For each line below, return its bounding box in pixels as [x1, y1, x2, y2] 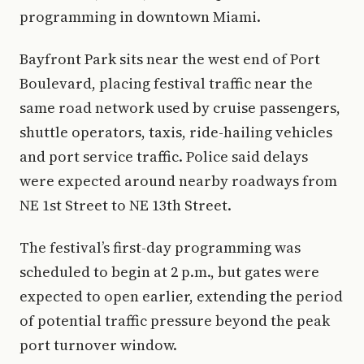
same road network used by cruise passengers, [19, 97, 340, 118]
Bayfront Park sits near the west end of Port [19, 49, 320, 69]
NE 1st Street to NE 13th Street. [19, 195, 232, 215]
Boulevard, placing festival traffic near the [19, 73, 313, 93]
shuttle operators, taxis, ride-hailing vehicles [19, 122, 332, 142]
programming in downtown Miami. [19, 6, 261, 27]
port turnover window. [19, 335, 177, 355]
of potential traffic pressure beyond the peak [19, 310, 330, 331]
